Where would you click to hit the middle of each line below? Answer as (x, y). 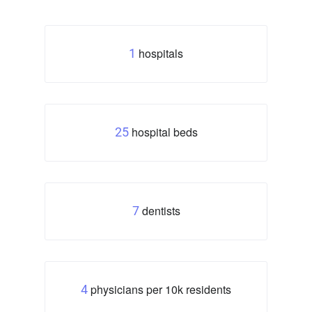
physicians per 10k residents (159, 289)
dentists (159, 210)
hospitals (161, 53)
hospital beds (163, 132)
